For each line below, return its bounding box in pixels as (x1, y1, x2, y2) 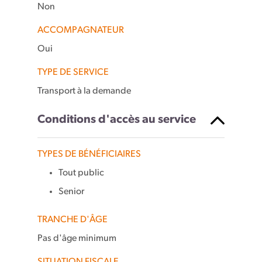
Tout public (58, 168, 104, 178)
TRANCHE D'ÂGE (37, 215, 109, 225)
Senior (58, 187, 84, 196)
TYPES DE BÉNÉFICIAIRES (37, 150, 143, 159)
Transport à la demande (37, 87, 131, 96)
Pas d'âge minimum (37, 234, 116, 243)
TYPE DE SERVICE (37, 68, 111, 77)
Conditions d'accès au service (37, 114, 196, 126)
